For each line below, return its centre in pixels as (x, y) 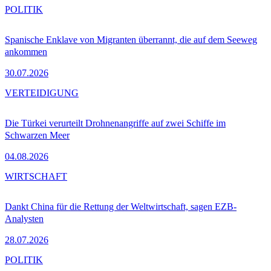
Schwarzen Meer (37, 135)
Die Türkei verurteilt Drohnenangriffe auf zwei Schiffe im (115, 123)
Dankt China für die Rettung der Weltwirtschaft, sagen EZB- (121, 206)
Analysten (24, 218)
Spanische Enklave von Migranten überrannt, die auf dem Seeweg (131, 39)
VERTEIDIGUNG (42, 93)
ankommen (26, 51)
